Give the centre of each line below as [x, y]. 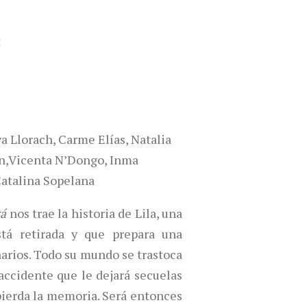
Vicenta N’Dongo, [58, 160]
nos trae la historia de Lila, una [95, 213]
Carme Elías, [93, 139]
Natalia [151, 139]
